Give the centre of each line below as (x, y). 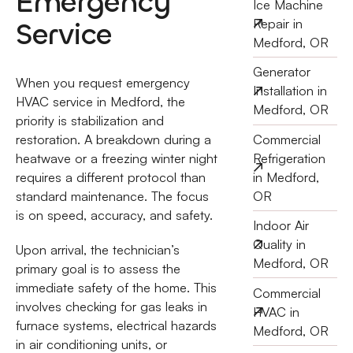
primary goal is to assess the (98, 269)
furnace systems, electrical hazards (116, 326)
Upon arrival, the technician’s (97, 250)
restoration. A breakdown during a (113, 139)
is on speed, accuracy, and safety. (114, 215)
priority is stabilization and (89, 120)
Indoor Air (281, 226)
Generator (281, 72)
